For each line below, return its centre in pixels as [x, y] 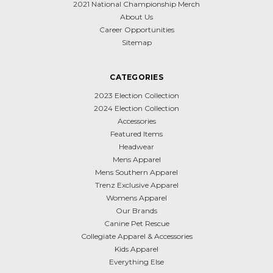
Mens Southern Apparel [136, 172]
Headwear [136, 147]
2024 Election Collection [136, 108]
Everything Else [136, 262]
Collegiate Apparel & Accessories [136, 236]
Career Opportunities [136, 30]
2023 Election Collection [136, 96]
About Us [136, 17]
